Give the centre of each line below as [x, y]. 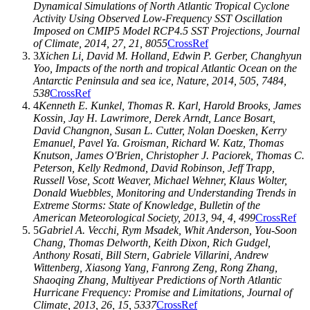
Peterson [53, 167]
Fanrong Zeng [183, 267]
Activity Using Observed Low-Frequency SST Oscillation [158, 18]
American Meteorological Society [106, 217]
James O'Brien [108, 155]
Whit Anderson [217, 230]
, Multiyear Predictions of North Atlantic [194, 280]
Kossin [48, 118]
